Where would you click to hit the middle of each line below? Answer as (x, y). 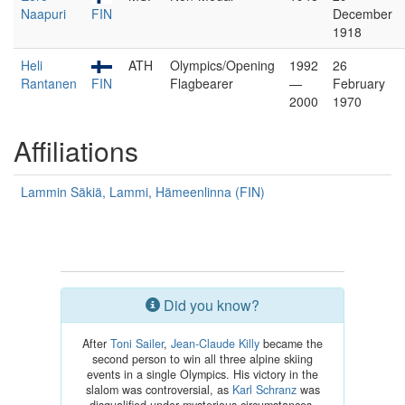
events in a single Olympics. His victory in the (202, 374)
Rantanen (49, 83)
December (363, 14)
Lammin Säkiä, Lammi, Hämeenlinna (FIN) (143, 192)
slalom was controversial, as (159, 390)
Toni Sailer (137, 344)
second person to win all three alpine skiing (202, 359)
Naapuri (43, 14)
